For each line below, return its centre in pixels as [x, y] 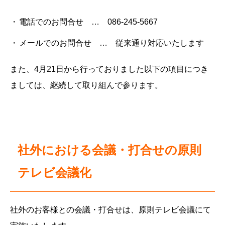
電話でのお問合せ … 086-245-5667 [88, 22]
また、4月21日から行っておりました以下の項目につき [109, 69]
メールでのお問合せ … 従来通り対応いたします [111, 43]
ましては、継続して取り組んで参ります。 [86, 85]
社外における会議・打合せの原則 [109, 150]
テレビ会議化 [54, 173]
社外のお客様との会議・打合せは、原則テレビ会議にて [110, 210]
